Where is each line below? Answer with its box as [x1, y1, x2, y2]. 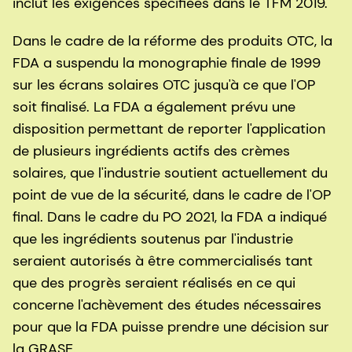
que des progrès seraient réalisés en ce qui [13, 273, 295, 293]
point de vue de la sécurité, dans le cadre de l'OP [13, 185, 331, 205]
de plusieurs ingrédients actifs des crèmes [13, 141, 290, 161]
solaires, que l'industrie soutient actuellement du [13, 163, 328, 183]
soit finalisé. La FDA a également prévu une [13, 97, 295, 117]
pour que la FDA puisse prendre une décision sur [13, 317, 329, 337]
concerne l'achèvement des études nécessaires [13, 295, 321, 315]
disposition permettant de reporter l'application [13, 119, 325, 139]
